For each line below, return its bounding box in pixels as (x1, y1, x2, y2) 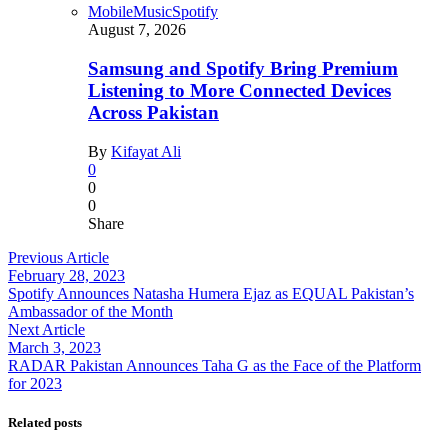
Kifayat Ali (111, 142, 181, 160)
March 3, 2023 (8, 338, 101, 356)
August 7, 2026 (88, 21, 186, 39)
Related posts (8, 415, 82, 431)
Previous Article (8, 248, 109, 266)
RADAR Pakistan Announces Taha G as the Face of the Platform (8, 356, 421, 374)
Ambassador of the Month (8, 302, 173, 320)
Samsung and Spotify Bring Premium (88, 58, 398, 80)
